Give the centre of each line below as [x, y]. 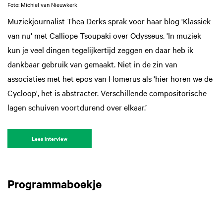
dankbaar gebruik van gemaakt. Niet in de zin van [92, 64]
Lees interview [50, 139]
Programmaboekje [55, 184]
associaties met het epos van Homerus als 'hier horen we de [110, 79]
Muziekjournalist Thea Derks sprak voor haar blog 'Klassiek [109, 21]
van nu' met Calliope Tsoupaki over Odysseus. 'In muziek [104, 35]
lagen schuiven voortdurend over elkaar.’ [77, 107]
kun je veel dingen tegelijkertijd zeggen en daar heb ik [100, 50]
